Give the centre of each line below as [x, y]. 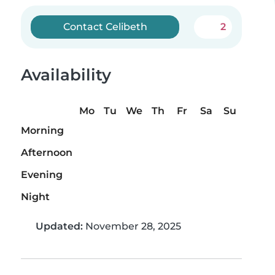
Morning [42, 131]
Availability [66, 75]
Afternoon [47, 153]
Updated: [59, 227]
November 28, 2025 [132, 227]
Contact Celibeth [105, 27]
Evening [42, 175]
